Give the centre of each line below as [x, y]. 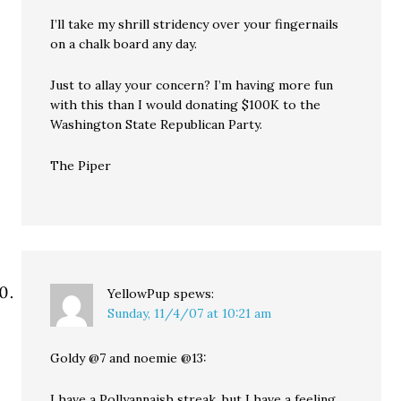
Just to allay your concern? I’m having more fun [192, 85]
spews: [194, 294]
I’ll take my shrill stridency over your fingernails [195, 24]
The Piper [81, 166]
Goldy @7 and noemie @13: [129, 358]
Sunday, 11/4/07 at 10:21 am [190, 313]
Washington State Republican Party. [157, 124]
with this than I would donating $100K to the [186, 105]
